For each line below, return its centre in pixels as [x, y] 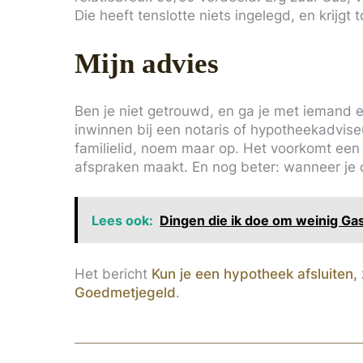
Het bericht [113, 273]
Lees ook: [123, 220]
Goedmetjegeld [125, 292]
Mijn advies [147, 63]
